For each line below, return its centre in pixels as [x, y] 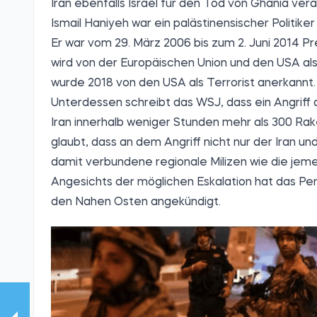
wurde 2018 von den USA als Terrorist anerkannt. [183, 84]
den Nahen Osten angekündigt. [136, 203]
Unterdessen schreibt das [123, 104]
